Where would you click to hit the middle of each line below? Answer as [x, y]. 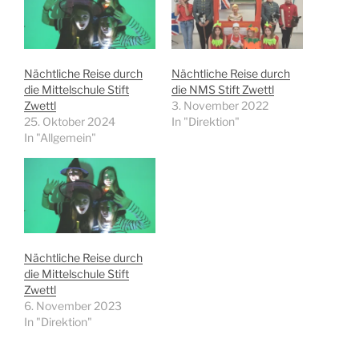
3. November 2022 [220, 106]
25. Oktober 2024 [70, 122]
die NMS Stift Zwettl [223, 90]
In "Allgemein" [60, 138]
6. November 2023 [73, 306]
